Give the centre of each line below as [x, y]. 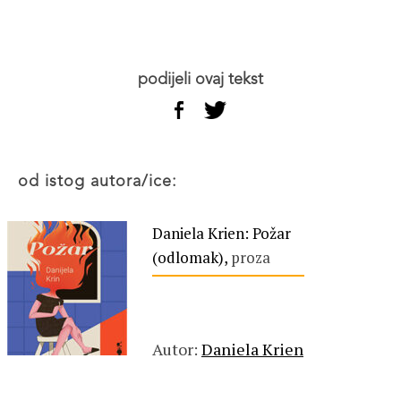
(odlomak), [192, 257]
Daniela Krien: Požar [222, 233]
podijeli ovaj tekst [205, 80]
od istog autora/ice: [103, 182]
